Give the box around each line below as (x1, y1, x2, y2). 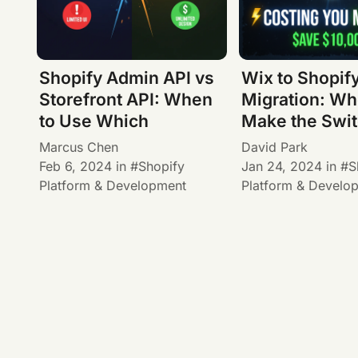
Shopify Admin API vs (38, 68, 214, 89)
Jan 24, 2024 (241, 157, 323, 174)
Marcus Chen (38, 138, 118, 155)
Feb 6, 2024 (38, 157, 112, 174)
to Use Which (38, 111, 149, 132)
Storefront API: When (38, 89, 213, 110)
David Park (241, 138, 308, 155)
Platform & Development (38, 177, 186, 193)
